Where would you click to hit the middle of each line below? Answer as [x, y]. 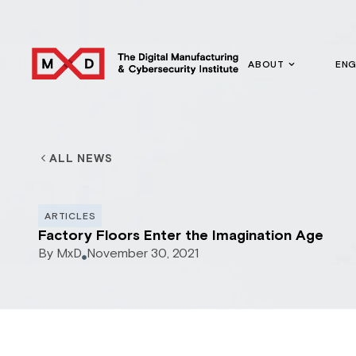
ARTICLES [70, 217]
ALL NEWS [81, 159]
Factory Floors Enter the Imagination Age [181, 236]
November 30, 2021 [143, 254]
